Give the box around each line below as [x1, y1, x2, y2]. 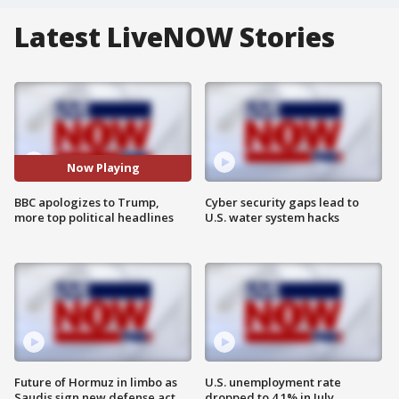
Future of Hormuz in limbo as [14, 374, 177, 391]
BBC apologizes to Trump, [14, 193, 159, 210]
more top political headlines [14, 208, 174, 225]
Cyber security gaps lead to [205, 193, 359, 210]
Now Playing [66, 159, 140, 176]
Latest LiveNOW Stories [14, 19, 335, 55]
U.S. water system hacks [205, 208, 339, 225]
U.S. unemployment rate [205, 374, 341, 391]
